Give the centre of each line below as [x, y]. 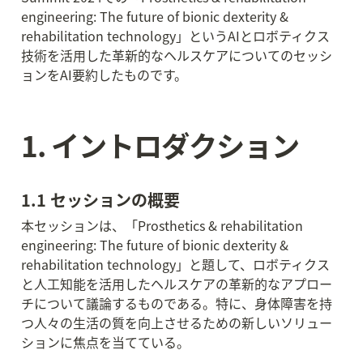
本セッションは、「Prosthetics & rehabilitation [162, 225]
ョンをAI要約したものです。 [104, 75]
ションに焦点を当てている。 [105, 342]
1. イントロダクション [160, 145]
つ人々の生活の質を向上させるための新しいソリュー [177, 322]
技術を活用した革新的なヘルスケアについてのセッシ [177, 55]
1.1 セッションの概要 [100, 200]
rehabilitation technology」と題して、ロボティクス [175, 264]
